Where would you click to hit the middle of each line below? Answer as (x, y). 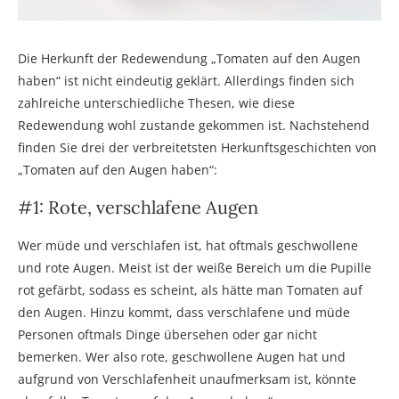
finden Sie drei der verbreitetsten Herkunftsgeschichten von (197, 147)
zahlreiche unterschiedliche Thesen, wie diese (156, 102)
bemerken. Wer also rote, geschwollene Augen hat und (182, 356)
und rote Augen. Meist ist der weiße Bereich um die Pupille (195, 267)
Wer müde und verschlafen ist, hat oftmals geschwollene (188, 245)
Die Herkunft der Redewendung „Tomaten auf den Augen (189, 58)
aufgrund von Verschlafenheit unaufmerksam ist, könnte (187, 379)
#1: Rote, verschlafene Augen (138, 207)
